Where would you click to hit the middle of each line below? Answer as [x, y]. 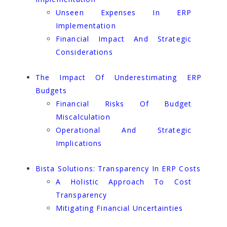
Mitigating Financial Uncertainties [120, 208]
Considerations [84, 52]
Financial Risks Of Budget [124, 104]
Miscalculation [83, 117]
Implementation [86, 26]
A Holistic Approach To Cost [124, 182]
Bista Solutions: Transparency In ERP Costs [118, 169]
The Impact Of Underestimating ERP [119, 78]
